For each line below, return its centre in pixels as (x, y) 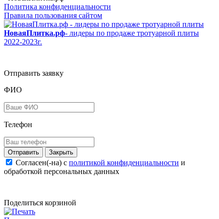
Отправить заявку (34, 73)
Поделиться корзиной (40, 203)
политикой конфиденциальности (124, 163)
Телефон (18, 125)
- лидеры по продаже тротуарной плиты (132, 33)
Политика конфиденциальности (57, 7)
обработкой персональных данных (62, 172)
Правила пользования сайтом (53, 16)
